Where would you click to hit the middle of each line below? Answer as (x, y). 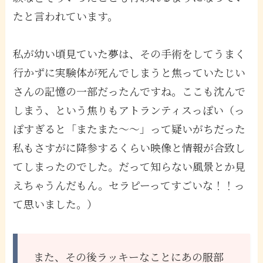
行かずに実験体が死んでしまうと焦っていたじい (129, 72)
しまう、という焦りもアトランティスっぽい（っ (129, 109)
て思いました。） (55, 203)
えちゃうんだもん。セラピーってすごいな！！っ (129, 185)
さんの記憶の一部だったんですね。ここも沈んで (129, 91)
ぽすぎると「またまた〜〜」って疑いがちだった (129, 128)
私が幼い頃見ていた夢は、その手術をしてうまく (129, 53)
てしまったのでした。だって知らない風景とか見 (129, 166)
